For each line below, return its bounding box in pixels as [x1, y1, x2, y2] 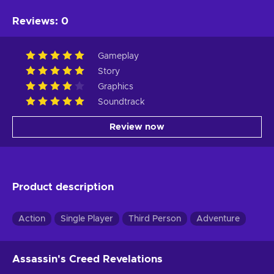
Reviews [12, 15, 55, 26]
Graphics [98, 82, 133, 91]
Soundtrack [98, 97, 145, 106]
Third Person [128, 214, 181, 223]
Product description [12, 181, 114, 192]
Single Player [61, 214, 113, 223]
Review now [109, 122, 165, 131]
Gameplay [98, 51, 139, 61]
